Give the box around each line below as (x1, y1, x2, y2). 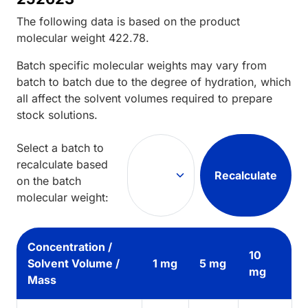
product (199, 14, 240, 28)
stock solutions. (16, 107, 98, 122)
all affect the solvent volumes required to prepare (16, 91, 272, 105)
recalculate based (16, 157, 108, 171)
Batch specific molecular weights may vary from (16, 58, 267, 72)
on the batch (16, 173, 81, 188)
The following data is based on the (16, 14, 199, 28)
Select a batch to (16, 140, 104, 155)
